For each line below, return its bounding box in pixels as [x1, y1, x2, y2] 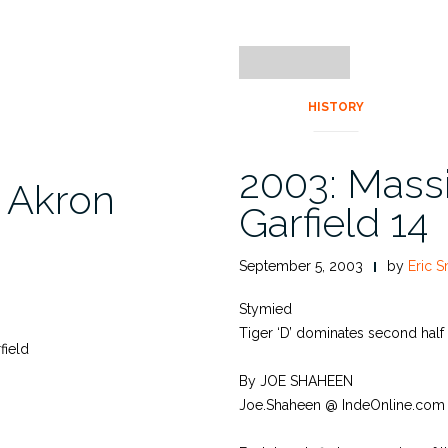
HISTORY [308, 100, 365, 115]
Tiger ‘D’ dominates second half [239, 325, 444, 342]
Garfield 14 [239, 199, 428, 247]
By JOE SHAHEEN [239, 373, 353, 390]
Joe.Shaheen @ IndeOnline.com [239, 397, 445, 414]
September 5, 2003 [239, 258, 363, 275]
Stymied [239, 301, 292, 318]
